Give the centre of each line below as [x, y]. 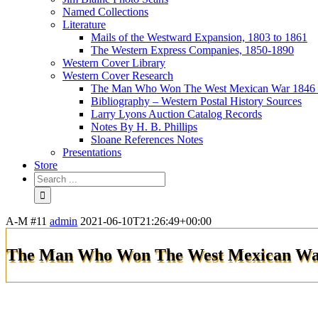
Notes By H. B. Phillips [144, 127]
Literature [84, 24]
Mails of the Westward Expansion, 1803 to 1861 [199, 37]
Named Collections [105, 12]
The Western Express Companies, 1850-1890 [192, 50]
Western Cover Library [114, 63]
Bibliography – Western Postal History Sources [196, 101]
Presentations [92, 152]
